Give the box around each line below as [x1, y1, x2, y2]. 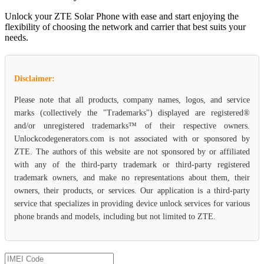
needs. [5, 32, 28, 42]
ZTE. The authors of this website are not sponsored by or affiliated [14, 147, 250, 156]
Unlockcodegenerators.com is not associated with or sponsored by [14, 134, 250, 143]
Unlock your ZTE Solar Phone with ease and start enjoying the [5, 11, 239, 21]
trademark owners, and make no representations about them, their [14, 173, 250, 182]
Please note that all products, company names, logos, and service [14, 95, 250, 104]
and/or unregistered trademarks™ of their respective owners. [14, 121, 250, 130]
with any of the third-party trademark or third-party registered [14, 160, 250, 169]
